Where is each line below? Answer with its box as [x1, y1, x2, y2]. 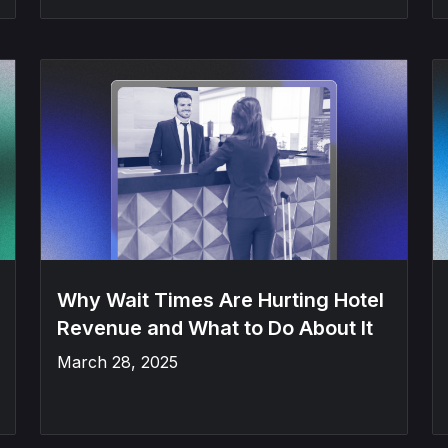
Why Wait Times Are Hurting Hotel [57, 288, 384, 312]
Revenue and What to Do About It [57, 316, 373, 340]
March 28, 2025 [57, 352, 178, 372]
